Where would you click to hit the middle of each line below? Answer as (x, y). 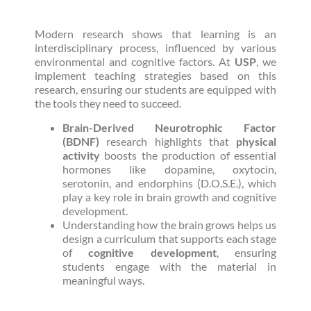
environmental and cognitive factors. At (135, 62)
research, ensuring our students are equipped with (155, 90)
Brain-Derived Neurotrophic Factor (169, 127)
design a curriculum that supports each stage (169, 238)
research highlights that (168, 141)
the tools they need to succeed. (108, 103)
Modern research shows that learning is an (155, 34)
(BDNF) (81, 141)
